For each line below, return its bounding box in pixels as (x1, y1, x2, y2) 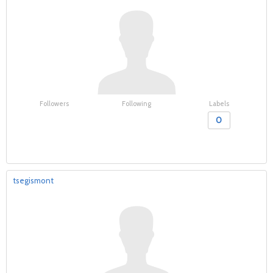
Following (122, 99, 151, 108)
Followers (39, 99, 69, 108)
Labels (208, 99, 229, 108)
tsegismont (13, 175, 54, 185)
